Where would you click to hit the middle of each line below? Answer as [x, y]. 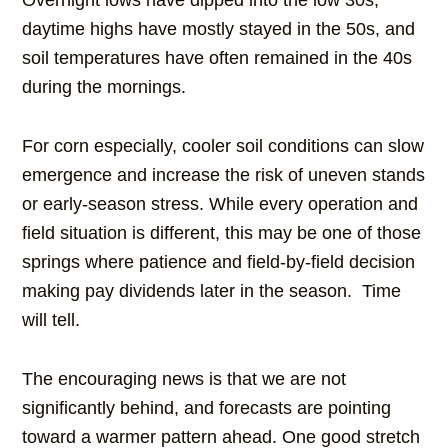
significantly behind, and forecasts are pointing [207, 408]
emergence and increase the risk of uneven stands [224, 175]
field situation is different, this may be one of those [222, 233]
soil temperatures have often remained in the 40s [217, 58]
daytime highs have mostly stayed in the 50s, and [219, 29]
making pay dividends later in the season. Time [212, 291]
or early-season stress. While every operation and [220, 204]
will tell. [51, 320]
